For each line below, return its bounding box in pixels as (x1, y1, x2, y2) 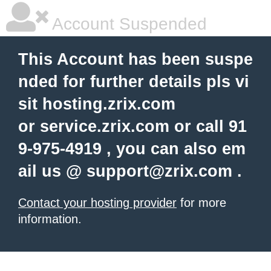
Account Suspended (48, 15, 207, 33)
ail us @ (18, 162, 87, 180)
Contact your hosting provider (18, 196, 177, 209)
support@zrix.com (87, 162, 232, 180)
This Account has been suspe (18, 50, 253, 68)
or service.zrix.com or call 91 (18, 117, 247, 135)
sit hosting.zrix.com (18, 95, 175, 113)
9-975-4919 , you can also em (18, 140, 246, 158)
